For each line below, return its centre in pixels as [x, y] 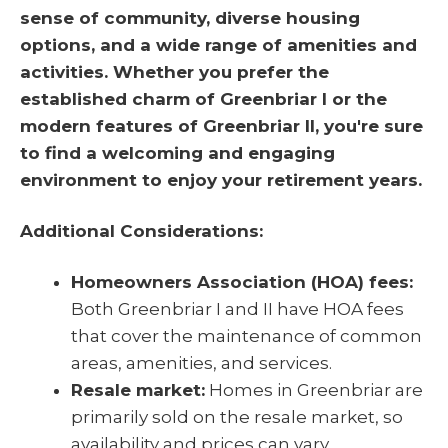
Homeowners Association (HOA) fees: [242, 281]
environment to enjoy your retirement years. [221, 180]
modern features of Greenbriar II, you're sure [221, 126]
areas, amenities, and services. [201, 362]
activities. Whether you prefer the [174, 72]
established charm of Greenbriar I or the [203, 99]
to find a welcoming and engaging [177, 153]
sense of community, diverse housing [190, 18]
